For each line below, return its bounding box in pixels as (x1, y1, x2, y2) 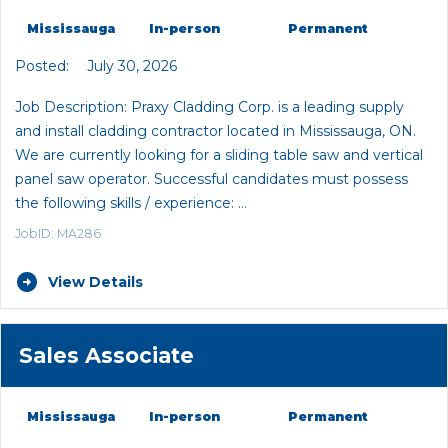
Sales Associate (18, 342, 194, 368)
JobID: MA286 (15, 226, 101, 242)
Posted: (15, 57, 69, 76)
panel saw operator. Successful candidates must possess (15, 169, 408, 188)
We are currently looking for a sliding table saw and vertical (15, 145, 423, 164)
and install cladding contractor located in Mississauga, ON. (15, 121, 416, 140)
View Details (47, 272, 143, 291)
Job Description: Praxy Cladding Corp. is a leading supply (15, 97, 404, 116)
